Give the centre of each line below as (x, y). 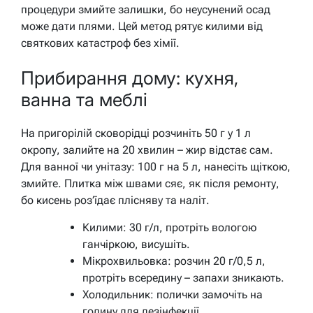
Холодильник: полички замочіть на (173, 295)
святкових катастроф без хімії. (100, 43)
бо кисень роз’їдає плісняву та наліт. (115, 201)
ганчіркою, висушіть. (136, 245)
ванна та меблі (84, 99)
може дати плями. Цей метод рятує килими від (142, 27)
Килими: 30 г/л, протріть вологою (169, 228)
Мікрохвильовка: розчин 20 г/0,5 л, (174, 261)
